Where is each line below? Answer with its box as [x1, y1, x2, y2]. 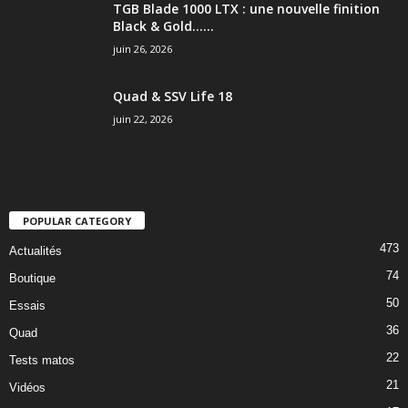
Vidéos [9, 381, 46, 395]
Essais [9, 299, 46, 313]
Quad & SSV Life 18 [113, 87, 232, 106]
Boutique [9, 271, 56, 286]
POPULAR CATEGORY [23, 214, 131, 229]
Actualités [9, 244, 62, 259]
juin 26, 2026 [113, 42, 172, 56]
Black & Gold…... [113, 17, 214, 36]
